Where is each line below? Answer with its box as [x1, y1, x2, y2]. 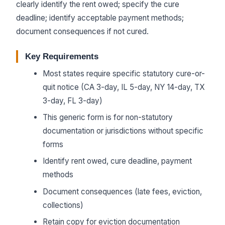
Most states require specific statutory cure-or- [42, 68, 205, 78]
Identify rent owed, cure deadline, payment [42, 156, 192, 166]
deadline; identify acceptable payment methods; [16, 13, 184, 23]
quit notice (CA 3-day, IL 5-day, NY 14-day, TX [42, 82, 205, 92]
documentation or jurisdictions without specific [42, 126, 203, 136]
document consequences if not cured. [16, 26, 149, 36]
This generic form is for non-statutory [42, 113, 173, 123]
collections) [42, 200, 83, 210]
